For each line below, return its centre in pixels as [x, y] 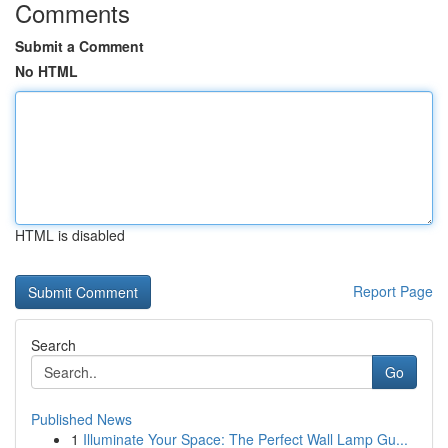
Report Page [393, 291]
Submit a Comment [79, 46]
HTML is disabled [70, 235]
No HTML [46, 71]
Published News [81, 419]
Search [53, 345]
